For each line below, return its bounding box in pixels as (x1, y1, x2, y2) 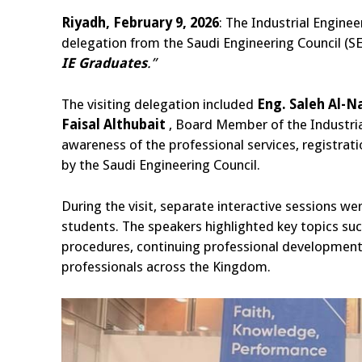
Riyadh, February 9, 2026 (61, 15, 219, 32)
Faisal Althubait (61, 116, 166, 133)
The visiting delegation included (61, 96, 257, 113)
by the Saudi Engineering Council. (61, 157, 260, 174)
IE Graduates (61, 55, 147, 72)
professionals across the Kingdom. (61, 259, 271, 276)
